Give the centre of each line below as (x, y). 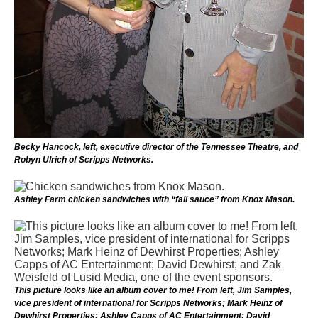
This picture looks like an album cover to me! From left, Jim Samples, (153, 290)
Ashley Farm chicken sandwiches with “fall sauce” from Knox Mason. (154, 199)
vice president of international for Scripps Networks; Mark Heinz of (148, 303)
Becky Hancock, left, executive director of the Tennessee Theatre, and (156, 147)
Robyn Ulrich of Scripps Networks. (84, 159)
